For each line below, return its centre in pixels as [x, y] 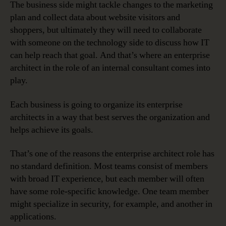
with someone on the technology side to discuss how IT [110, 43]
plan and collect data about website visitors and [95, 18]
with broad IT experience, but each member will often [107, 179]
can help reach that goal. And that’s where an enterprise [110, 55]
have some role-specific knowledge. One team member [109, 192]
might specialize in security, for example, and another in [111, 204]
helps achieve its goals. [52, 130]
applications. [33, 217]
